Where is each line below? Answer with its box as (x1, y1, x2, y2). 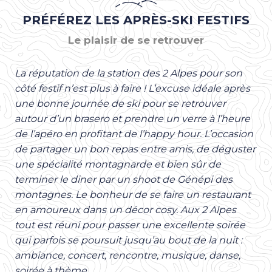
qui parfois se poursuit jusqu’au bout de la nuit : (15, 234, 242, 246)
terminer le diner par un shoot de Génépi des (15, 173, 233, 185)
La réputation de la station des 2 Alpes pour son (15, 67, 242, 79)
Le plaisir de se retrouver (68, 34, 204, 47)
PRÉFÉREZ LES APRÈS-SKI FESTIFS (22, 13, 250, 28)
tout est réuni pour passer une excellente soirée (15, 219, 245, 231)
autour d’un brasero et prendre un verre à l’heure (15, 112, 250, 124)
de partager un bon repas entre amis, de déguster (15, 143, 256, 155)
